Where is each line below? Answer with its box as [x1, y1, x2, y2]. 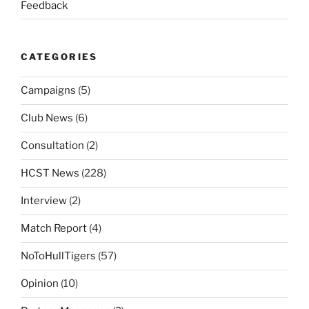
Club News [21, 112, 73, 125]
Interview [21, 195, 67, 208]
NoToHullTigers [21, 250, 96, 263]
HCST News [21, 167, 79, 180]
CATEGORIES [21, 51, 98, 63]
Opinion [21, 277, 59, 290]
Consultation [21, 139, 84, 152]
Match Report [21, 222, 87, 235]
